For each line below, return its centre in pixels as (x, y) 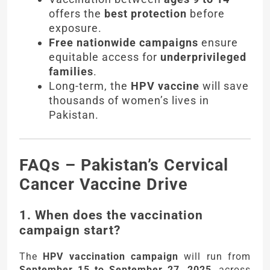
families (71, 71)
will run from (215, 257)
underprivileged (203, 57)
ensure (218, 42)
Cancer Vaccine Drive (104, 184)
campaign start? (70, 230)
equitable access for (105, 57)
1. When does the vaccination (111, 215)
